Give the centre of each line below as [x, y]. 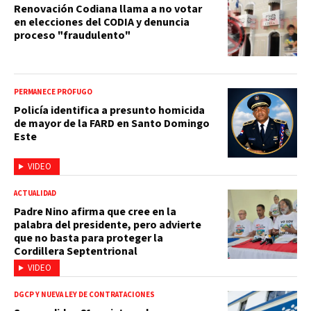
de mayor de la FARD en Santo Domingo [112, 123]
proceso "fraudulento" [72, 35]
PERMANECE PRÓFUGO [53, 92]
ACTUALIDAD [35, 193]
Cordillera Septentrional [76, 251]
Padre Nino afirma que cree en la [95, 211]
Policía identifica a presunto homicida [109, 110]
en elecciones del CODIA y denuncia [102, 22]
